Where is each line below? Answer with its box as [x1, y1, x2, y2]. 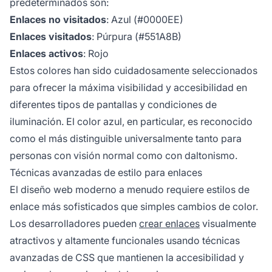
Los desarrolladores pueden [10, 217, 139, 230]
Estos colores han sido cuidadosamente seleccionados [10, 64, 257, 77]
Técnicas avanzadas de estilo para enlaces [10, 166, 202, 179]
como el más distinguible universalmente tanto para [10, 132, 242, 145]
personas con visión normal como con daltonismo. [10, 149, 237, 162]
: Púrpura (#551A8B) [92, 30, 182, 43]
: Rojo [83, 47, 109, 60]
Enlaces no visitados [10, 13, 106, 26]
